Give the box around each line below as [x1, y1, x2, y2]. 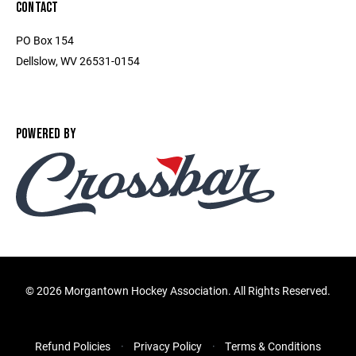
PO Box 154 [16, 33, 74, 48]
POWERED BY [16, 126, 77, 142]
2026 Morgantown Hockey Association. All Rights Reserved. [37, 283, 331, 299]
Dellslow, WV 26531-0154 [16, 53, 140, 68]
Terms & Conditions [225, 339, 321, 354]
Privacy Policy [133, 339, 202, 354]
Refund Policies [35, 339, 110, 354]
